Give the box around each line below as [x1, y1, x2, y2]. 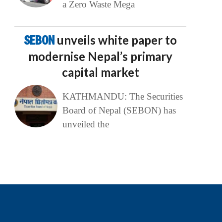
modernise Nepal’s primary [28, 49, 173, 64]
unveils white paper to [57, 33, 177, 48]
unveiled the [62, 119, 109, 130]
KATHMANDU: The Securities [62, 91, 183, 102]
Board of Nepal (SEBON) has [62, 105, 176, 116]
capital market [61, 65, 139, 80]
